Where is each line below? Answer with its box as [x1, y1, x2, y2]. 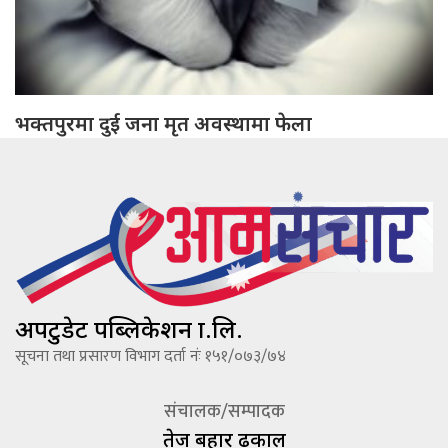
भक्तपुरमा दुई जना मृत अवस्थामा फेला [15, 109, 312, 137]
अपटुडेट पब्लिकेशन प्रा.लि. [15, 311, 243, 345]
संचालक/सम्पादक [163, 396, 285, 427]
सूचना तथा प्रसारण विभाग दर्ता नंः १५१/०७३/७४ [15, 342, 286, 370]
